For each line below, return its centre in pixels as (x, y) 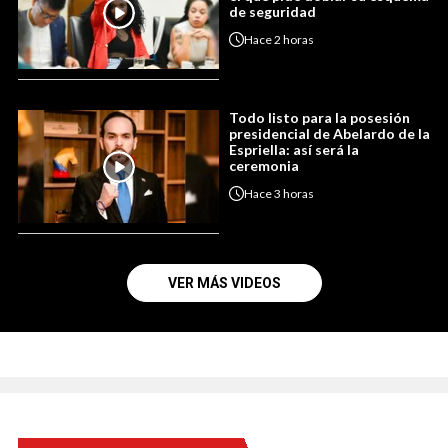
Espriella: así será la (294, 150)
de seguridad (272, 12)
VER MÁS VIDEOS (224, 283)
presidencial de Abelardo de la (329, 134)
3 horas (294, 193)
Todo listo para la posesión (319, 118)
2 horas (294, 39)
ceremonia (264, 166)
